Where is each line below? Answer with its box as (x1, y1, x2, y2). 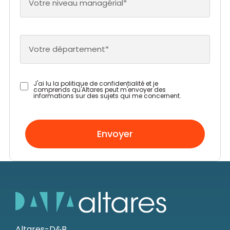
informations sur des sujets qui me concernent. (33, 91, 181, 100)
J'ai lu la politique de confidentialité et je (33, 79, 158, 88)
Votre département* (29, 44, 109, 54)
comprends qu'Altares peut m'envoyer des (33, 85, 166, 94)
